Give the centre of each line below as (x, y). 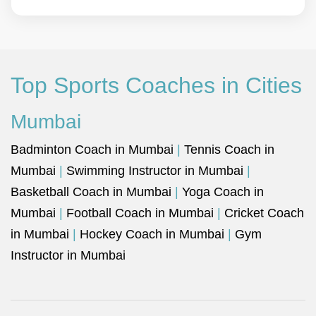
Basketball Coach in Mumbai (91, 192)
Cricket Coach (264, 213)
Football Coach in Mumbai (140, 213)
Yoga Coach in (223, 192)
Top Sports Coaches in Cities (156, 85)
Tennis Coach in (229, 150)
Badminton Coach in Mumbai (92, 150)
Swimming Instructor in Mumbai (155, 171)
